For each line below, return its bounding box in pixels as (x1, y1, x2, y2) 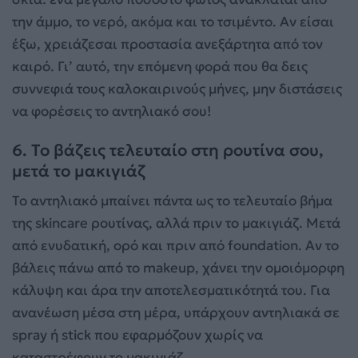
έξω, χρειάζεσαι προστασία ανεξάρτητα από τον (12, 34, 323, 53)
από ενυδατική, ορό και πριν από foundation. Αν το (12, 237, 339, 255)
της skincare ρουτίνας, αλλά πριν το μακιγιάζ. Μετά (12, 214, 340, 233)
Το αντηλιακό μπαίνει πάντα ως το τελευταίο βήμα (12, 192, 332, 210)
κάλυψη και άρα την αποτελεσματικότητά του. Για (12, 281, 330, 300)
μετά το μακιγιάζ (12, 160, 145, 181)
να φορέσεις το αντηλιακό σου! (12, 101, 211, 120)
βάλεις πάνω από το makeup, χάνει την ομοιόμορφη (12, 259, 344, 277)
